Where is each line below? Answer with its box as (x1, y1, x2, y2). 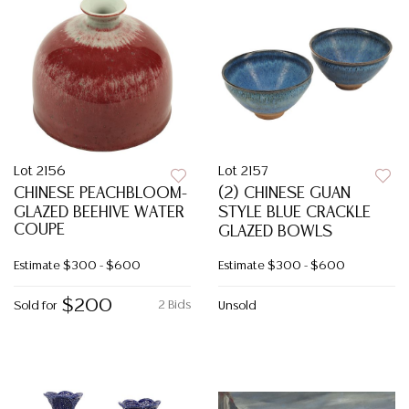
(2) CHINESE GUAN (218, 185, 351, 202)
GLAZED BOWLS (218, 224, 332, 240)
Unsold (218, 300, 257, 312)
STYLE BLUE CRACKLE (218, 204, 371, 221)
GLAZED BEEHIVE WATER (14, 204, 184, 221)
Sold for (14, 300, 57, 312)
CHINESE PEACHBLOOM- (14, 185, 187, 202)
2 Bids (158, 299, 191, 311)
